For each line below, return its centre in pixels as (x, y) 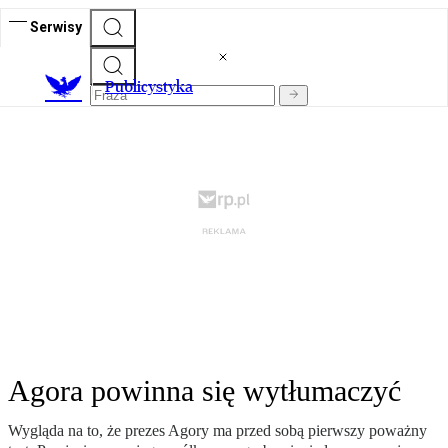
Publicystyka (149, 87)
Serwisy (56, 26)
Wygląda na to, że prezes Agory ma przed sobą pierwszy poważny (217, 431)
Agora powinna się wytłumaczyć (204, 391)
